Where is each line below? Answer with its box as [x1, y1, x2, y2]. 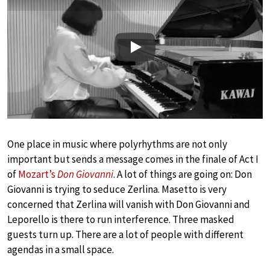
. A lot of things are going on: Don [113, 167, 252, 181]
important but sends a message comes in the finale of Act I [7, 152, 259, 166]
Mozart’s [18, 167, 57, 181]
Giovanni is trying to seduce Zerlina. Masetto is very [7, 182, 227, 196]
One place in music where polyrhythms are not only [7, 137, 227, 151]
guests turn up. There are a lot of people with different [7, 227, 243, 241]
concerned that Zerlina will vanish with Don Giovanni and [7, 197, 250, 211]
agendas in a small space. [7, 242, 114, 256]
